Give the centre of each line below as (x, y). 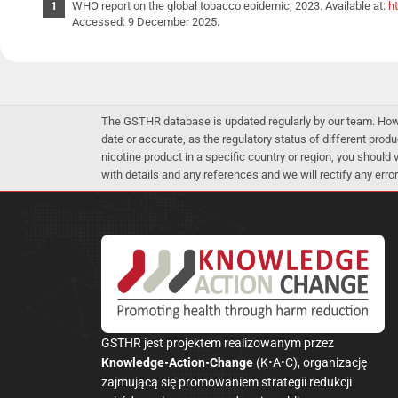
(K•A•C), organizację (311, 362)
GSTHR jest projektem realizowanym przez (218, 342)
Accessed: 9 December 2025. (146, 21)
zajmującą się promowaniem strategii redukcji (227, 382)
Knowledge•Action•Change (179, 362)
